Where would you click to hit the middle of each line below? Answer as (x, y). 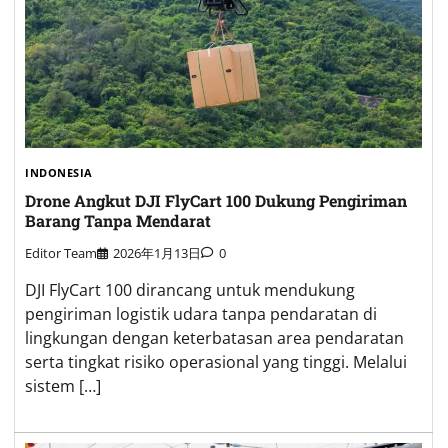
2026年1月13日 (157, 253)
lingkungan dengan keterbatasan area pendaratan (214, 338)
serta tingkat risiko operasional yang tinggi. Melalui (216, 362)
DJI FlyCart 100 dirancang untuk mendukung (190, 290)
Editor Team (61, 253)
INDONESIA (59, 172)
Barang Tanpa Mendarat (118, 221)
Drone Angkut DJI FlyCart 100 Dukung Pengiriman (216, 201)
